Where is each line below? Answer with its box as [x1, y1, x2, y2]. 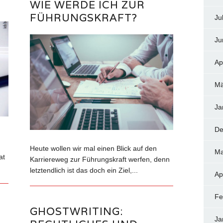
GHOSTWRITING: [30, 205, 123, 219]
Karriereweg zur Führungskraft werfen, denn [30, 155, 170, 164]
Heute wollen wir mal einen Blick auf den [30, 144, 157, 153]
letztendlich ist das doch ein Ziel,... [30, 166, 138, 175]
